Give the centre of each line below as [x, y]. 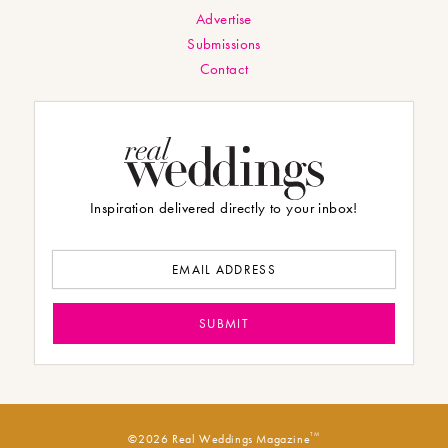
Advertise [224, 19]
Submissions [224, 44]
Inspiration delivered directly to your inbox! [224, 208]
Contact [224, 69]
